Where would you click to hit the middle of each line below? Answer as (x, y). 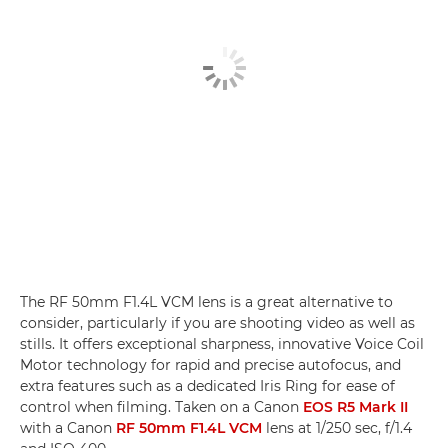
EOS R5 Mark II (355, 407)
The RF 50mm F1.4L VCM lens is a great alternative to (206, 302)
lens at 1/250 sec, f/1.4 (337, 428)
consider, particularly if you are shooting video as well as (217, 323)
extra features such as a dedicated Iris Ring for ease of (207, 386)
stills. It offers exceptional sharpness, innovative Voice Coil (222, 344)
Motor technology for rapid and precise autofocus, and (210, 365)
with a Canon (68, 428)
